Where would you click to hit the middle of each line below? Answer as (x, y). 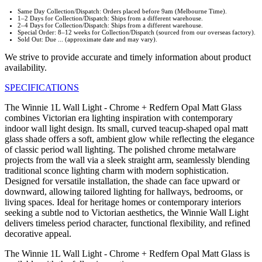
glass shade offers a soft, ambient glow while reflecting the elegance (130, 139)
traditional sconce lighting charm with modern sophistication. (117, 171)
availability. (26, 68)
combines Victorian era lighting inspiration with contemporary (119, 118)
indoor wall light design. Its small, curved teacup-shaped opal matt (126, 129)
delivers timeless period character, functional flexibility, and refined (127, 223)
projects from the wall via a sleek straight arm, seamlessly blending (127, 160)
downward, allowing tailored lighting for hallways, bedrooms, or (124, 192)
